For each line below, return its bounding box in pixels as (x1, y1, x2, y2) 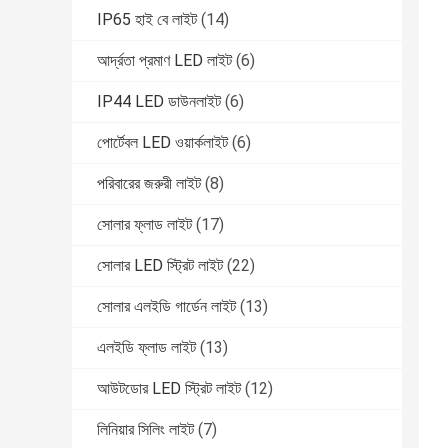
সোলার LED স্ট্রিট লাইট (97, 256, 223, 276)
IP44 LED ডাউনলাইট (97, 92, 221, 112)
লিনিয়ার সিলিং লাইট (97, 420, 194, 440)
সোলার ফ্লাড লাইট (97, 215, 192, 235)
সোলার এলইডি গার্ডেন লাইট (97, 297, 236, 317)
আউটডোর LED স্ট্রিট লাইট (97, 379, 241, 399)
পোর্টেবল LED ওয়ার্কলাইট (97, 133, 228, 153)
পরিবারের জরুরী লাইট (97, 174, 201, 194)
